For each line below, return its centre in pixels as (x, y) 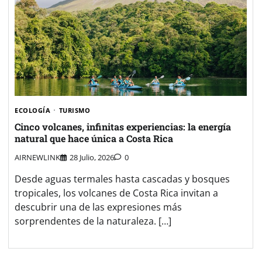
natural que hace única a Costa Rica (94, 139)
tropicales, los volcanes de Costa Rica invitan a (116, 193)
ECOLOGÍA (32, 110)
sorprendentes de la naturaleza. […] (93, 221)
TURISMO (74, 110)
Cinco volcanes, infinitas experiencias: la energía (123, 127)
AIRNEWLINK (37, 158)
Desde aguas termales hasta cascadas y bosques (122, 179)
